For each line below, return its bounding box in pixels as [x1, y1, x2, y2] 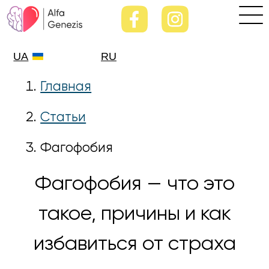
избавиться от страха [33, 234, 236, 255]
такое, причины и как [38, 204, 231, 225]
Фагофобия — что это [34, 174, 235, 195]
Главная [40, 80, 92, 94]
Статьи [40, 111, 86, 125]
